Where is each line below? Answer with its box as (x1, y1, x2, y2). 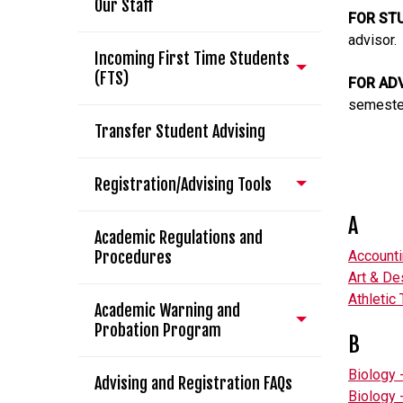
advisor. (348, 31, 397, 49)
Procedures (94, 247, 172, 267)
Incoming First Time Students (94, 49, 290, 68)
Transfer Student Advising (94, 121, 265, 141)
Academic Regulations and (94, 228, 263, 247)
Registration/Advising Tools (94, 175, 272, 194)
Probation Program (94, 320, 221, 340)
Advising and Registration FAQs (94, 373, 292, 393)
